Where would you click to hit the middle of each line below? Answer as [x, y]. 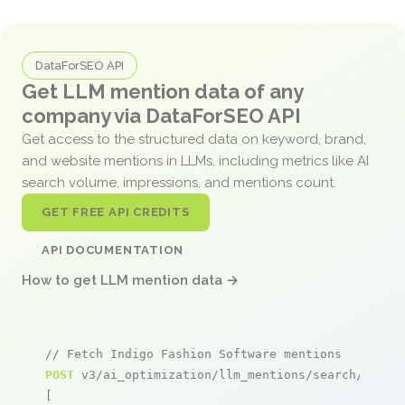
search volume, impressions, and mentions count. [181, 182]
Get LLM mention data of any [162, 91]
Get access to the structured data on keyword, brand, [194, 139]
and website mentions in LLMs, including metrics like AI [195, 160]
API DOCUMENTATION [113, 250]
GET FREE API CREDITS [116, 212]
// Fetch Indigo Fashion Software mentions [193, 353]
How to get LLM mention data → [130, 280]
